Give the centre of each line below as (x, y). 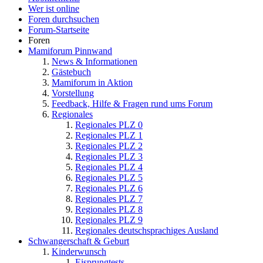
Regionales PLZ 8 (109, 209)
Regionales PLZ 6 (109, 188)
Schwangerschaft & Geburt (79, 241)
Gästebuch (71, 72)
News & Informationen (95, 61)
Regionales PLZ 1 (109, 135)
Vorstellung (73, 93)
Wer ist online (54, 8)
